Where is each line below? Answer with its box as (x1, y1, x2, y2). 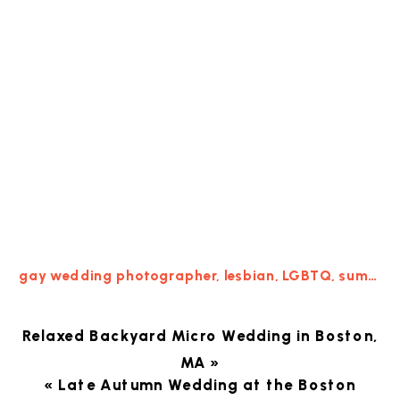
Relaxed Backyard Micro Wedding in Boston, (21, 328, 379, 346)
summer (338, 267, 368, 285)
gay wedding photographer (19, 267, 217, 285)
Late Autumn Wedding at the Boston (57, 376, 356, 395)
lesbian (223, 267, 275, 285)
